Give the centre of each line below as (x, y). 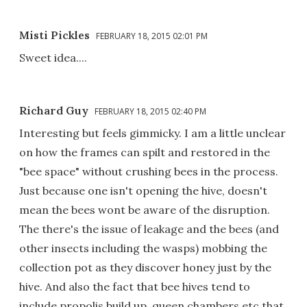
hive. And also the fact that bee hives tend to (135, 286)
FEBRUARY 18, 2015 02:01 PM (152, 36)
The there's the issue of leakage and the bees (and (149, 229)
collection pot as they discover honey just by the (145, 267)
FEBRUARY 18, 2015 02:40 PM (150, 111)
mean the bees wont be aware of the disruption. (145, 209)
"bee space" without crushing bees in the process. (149, 171)
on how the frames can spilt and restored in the (145, 152)
